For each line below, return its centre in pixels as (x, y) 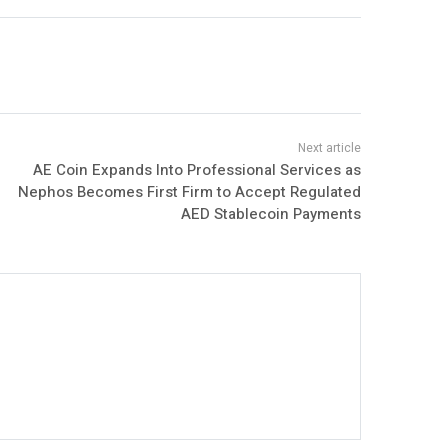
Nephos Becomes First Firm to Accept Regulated (189, 192)
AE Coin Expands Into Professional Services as (196, 170)
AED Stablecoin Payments (270, 214)
